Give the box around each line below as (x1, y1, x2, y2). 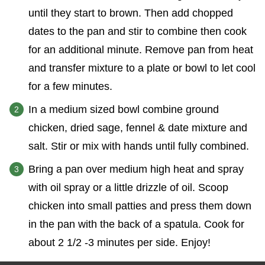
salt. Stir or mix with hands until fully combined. (28, 140, 249, 152)
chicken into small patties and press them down (28, 199, 251, 212)
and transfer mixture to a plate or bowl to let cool (28, 62, 256, 74)
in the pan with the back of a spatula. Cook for (28, 218, 244, 230)
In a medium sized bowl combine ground (28, 103, 219, 115)
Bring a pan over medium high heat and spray (28, 163, 244, 175)
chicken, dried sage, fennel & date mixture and (28, 121, 247, 134)
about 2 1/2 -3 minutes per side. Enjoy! (28, 236, 211, 248)
